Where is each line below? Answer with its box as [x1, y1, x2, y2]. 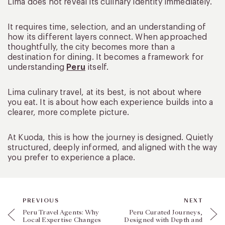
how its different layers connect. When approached [8, 33, 207, 41]
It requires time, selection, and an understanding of [8, 23, 206, 31]
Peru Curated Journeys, [129, 207, 202, 217]
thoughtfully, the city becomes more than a [8, 43, 175, 51]
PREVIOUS [23, 197, 59, 204]
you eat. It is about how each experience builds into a [8, 98, 213, 106]
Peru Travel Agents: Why [23, 207, 99, 217]
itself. [85, 63, 109, 71]
